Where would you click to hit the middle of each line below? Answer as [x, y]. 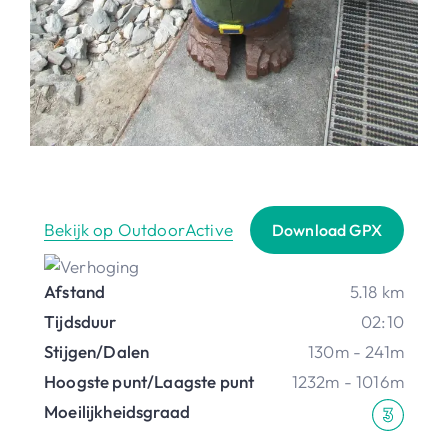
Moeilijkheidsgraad [117, 411]
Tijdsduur [80, 321]
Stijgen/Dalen [97, 351]
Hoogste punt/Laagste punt [149, 381]
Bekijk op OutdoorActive [138, 230]
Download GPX [326, 229]
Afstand [75, 291]
